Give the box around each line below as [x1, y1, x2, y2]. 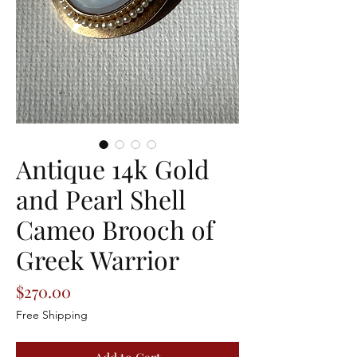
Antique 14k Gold [16, 151, 210, 186]
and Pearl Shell [16, 182, 186, 216]
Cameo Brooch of [16, 212, 214, 246]
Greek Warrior [16, 242, 179, 277]
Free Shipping [16, 308, 88, 322]
